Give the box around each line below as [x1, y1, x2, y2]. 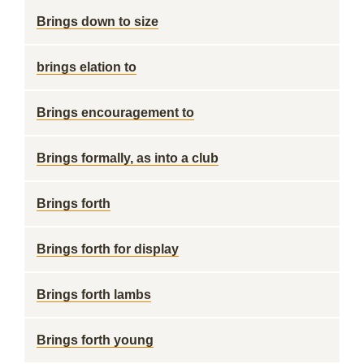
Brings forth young [37, 333, 154, 347]
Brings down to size [37, 15, 158, 28]
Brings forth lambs [37, 288, 151, 301]
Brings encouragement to [37, 106, 194, 119]
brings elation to [37, 60, 136, 74]
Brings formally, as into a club [37, 151, 219, 165]
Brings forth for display [37, 242, 179, 256]
